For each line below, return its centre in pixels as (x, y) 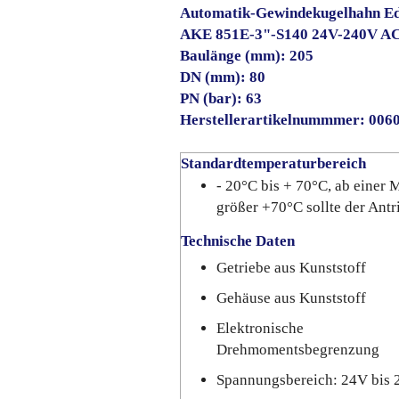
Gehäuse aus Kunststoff (291, 298)
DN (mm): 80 (223, 77)
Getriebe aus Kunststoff (291, 268)
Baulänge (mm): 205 (247, 56)
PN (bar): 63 (221, 98)
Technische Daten (238, 241)
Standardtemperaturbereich (273, 163)
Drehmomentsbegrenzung (298, 350)
